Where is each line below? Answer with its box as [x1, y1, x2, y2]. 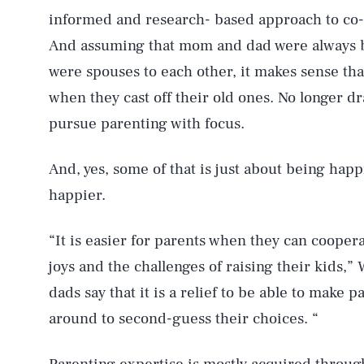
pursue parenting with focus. [49, 114, 245, 133]
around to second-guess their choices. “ [49, 309, 318, 328]
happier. [49, 185, 106, 205]
